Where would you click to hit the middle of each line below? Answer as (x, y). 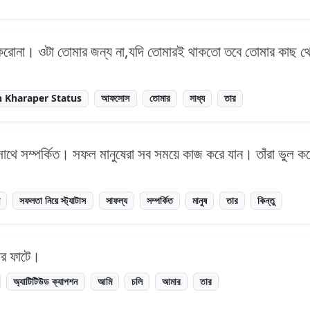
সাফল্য (116, 201)
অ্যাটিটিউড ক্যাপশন (46, 282)
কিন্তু (266, 201)
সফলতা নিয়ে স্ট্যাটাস (53, 201)
